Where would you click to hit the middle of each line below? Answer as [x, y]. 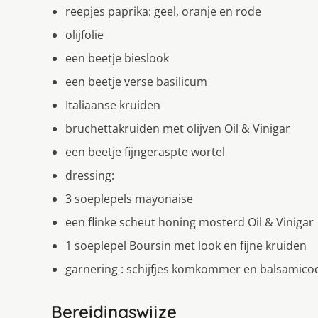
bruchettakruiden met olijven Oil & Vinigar [178, 128]
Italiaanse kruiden [113, 105]
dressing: [90, 175]
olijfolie [84, 34]
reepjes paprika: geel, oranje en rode [163, 11]
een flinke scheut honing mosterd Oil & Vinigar [190, 222]
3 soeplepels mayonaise [129, 198]
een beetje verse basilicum [136, 81]
